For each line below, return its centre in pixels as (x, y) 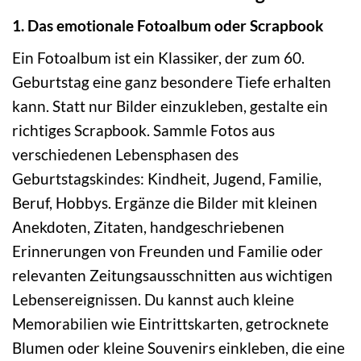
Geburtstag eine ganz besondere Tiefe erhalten (172, 82)
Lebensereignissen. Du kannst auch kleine (153, 300)
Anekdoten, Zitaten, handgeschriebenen (148, 227)
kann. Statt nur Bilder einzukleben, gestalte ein (170, 106)
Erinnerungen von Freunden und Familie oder (168, 251)
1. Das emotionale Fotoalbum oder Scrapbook (168, 26)
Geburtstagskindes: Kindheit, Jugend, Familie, (167, 179)
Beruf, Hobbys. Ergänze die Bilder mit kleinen (165, 203)
